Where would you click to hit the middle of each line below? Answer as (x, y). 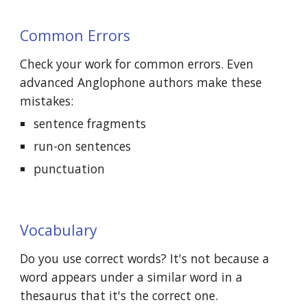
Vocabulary (59, 230)
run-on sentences (83, 146)
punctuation (70, 169)
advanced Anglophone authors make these (141, 82)
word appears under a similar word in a (132, 277)
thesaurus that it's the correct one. (119, 295)
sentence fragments (90, 123)
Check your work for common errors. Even (137, 64)
